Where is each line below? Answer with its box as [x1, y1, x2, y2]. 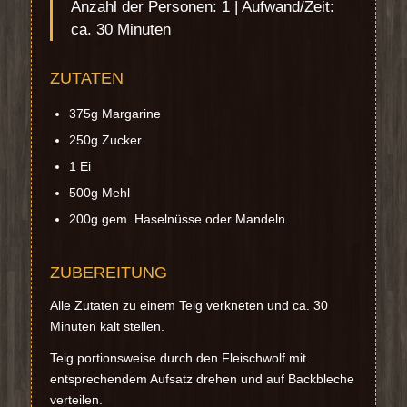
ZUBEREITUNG [49, 263, 167, 283]
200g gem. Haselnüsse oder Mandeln [68, 212, 285, 227]
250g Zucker [68, 133, 142, 148]
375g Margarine [68, 106, 161, 122]
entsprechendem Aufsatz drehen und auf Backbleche [49, 372, 354, 387]
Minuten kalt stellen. [49, 319, 164, 334]
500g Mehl [68, 185, 130, 201]
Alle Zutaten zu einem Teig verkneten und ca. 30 [49, 298, 328, 313]
